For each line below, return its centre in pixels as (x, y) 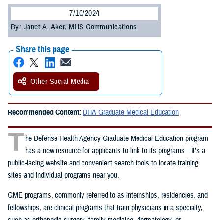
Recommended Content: (45, 112)
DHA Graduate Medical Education (131, 112)
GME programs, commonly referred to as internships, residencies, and (108, 195)
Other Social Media (60, 81)
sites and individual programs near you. (64, 175)
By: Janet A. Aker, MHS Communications (74, 27)
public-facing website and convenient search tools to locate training (103, 163)
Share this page (42, 49)
